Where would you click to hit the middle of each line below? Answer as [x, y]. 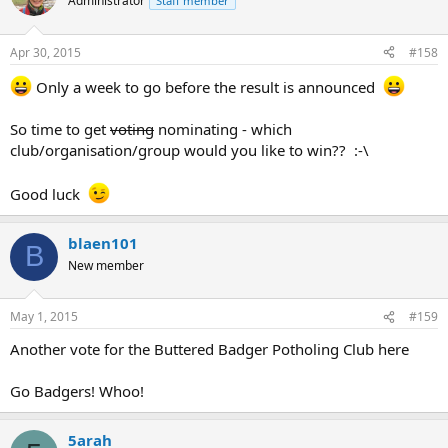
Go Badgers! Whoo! [77, 391]
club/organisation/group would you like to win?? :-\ [189, 149]
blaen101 [103, 242]
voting [132, 128]
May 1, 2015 [44, 317]
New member [106, 265]
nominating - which [223, 128]
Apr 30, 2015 [45, 52]
